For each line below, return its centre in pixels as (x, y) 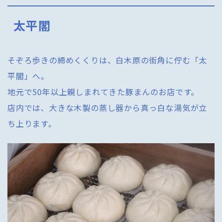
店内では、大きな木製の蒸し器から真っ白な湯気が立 (108, 107)
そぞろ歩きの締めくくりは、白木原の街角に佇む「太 (108, 60)
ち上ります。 (32, 123)
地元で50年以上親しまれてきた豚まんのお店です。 (104, 91)
